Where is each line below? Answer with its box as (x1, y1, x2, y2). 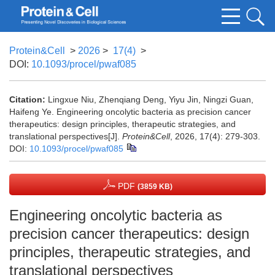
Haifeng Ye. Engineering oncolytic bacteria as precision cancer (9, 107, 251, 117)
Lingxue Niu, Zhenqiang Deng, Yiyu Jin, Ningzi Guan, (48, 95, 254, 104)
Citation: (9, 95, 45, 104)
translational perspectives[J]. (9, 131, 122, 141)
